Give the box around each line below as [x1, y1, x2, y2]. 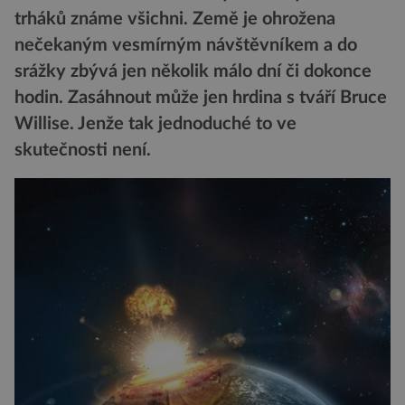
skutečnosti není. [14, 141, 151, 160]
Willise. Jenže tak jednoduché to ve [14, 115, 297, 134]
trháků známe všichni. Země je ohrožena [14, 10, 335, 29]
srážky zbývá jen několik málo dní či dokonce [14, 62, 372, 81]
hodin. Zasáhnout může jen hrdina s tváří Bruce [14, 89, 387, 108]
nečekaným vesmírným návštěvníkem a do [14, 36, 357, 55]
